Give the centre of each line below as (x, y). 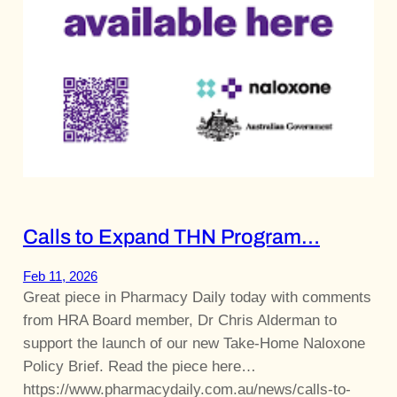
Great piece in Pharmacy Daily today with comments (197, 297)
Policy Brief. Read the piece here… (139, 366)
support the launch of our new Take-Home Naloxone (194, 343)
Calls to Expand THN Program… (171, 237)
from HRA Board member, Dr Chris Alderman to (179, 320)
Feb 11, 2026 (60, 276)
